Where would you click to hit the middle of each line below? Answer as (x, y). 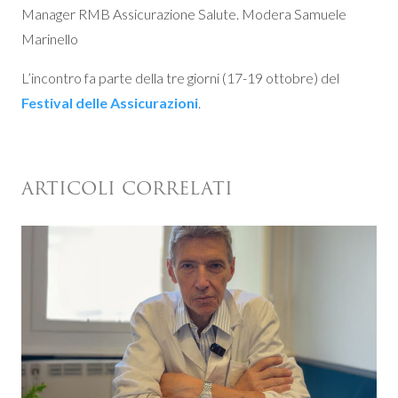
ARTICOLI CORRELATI (127, 189)
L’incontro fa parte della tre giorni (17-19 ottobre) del (180, 78)
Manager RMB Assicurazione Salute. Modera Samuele (184, 14)
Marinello (50, 39)
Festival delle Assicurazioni (110, 103)
